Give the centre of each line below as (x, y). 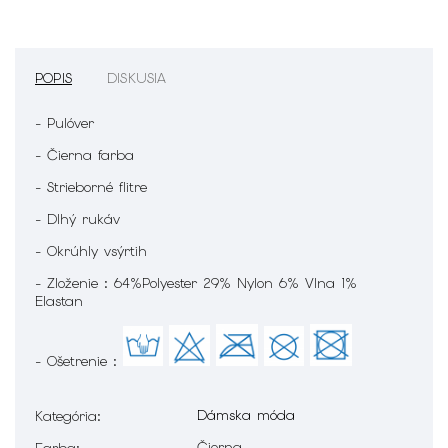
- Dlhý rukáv (77, 218)
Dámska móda (246, 414)
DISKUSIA (137, 77)
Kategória (66, 415)
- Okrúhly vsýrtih (91, 250)
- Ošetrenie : (79, 360)
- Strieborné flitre (94, 186)
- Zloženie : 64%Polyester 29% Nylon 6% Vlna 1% (196, 282)
